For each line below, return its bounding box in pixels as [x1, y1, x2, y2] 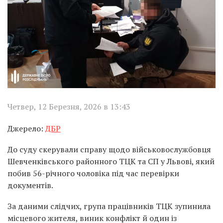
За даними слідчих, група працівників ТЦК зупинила [7, 200, 211, 212]
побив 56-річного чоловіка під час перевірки [7, 167, 179, 179]
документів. [7, 179, 53, 191]
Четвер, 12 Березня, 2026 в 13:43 [7, 101, 130, 112]
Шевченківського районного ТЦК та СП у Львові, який [7, 155, 215, 167]
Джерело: [7, 122, 45, 134]
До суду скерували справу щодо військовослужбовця [7, 143, 211, 155]
